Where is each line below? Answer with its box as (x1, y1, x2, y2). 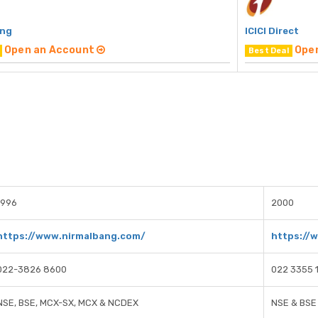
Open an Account (4, 44, 97, 57)
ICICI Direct (245, 26, 299, 37)
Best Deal (248, 46, 289, 56)
